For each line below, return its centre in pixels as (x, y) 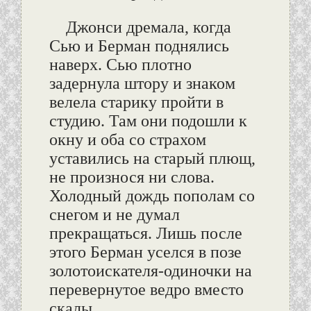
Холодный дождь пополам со (152, 196)
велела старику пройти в (136, 102)
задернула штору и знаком (142, 84)
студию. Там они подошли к (148, 121)
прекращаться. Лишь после (145, 234)
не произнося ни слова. (132, 177)
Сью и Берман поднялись (139, 46)
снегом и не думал (114, 215)
